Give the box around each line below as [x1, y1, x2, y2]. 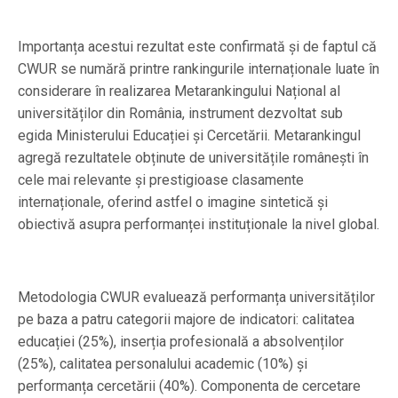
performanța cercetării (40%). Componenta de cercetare [18, 377, 361, 394]
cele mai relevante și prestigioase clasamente [18, 171, 304, 188]
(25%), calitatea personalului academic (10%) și [18, 354, 307, 372]
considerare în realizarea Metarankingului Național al [18, 82, 340, 99]
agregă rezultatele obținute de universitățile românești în [18, 148, 369, 166]
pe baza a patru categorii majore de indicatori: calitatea [18, 310, 354, 328]
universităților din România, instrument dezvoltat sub [18, 104, 343, 122]
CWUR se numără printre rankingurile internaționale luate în [18, 60, 379, 77]
